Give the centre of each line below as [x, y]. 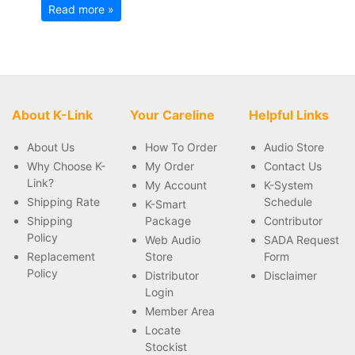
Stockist [166, 347]
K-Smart [166, 204]
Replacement [61, 256]
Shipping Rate [63, 202]
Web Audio [173, 240]
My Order [170, 166]
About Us [51, 147]
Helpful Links [288, 115]
